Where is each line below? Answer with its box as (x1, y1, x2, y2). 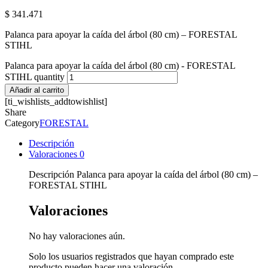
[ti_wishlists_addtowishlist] (5, 96, 107, 106)
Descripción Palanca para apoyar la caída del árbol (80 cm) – (29, 169, 258, 179)
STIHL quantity (5, 71, 65, 82)
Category (5, 117, 39, 128)
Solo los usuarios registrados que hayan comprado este (29, 251, 234, 261)
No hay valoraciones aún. (29, 230, 125, 241)
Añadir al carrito (10, 85, 64, 95)
